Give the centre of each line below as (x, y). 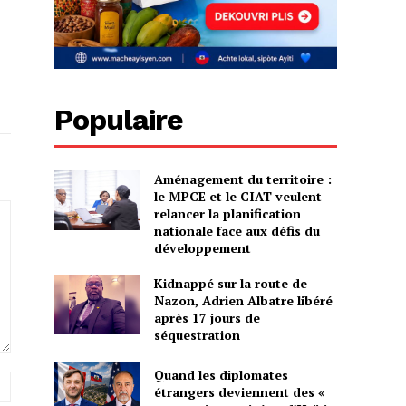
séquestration (197, 335)
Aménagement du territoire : (242, 179)
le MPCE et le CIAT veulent (237, 197)
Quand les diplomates (221, 374)
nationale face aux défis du (237, 231)
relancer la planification (227, 214)
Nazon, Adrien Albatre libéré (243, 301)
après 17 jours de (207, 318)
